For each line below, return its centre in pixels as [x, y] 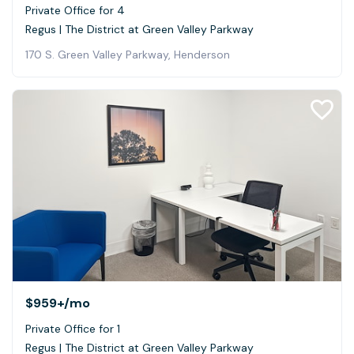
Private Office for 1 [73, 328]
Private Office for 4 [75, 11]
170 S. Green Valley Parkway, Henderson [128, 55]
